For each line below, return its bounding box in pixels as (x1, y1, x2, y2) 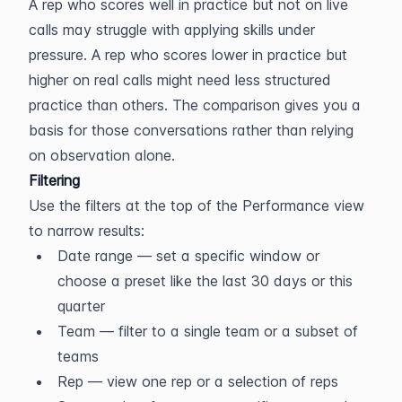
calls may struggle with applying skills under (29, 21, 315, 39)
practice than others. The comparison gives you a (29, 96, 361, 114)
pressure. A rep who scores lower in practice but (29, 46, 347, 64)
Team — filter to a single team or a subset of (57, 322, 358, 340)
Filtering (29, 171, 80, 189)
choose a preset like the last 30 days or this (57, 272, 353, 290)
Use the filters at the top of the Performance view (29, 197, 364, 214)
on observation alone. (29, 146, 175, 164)
